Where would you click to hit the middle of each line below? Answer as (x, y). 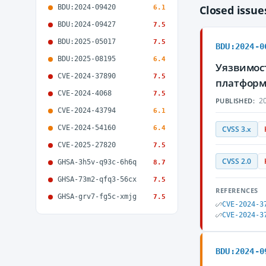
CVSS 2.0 (237, 161)
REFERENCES (237, 190)
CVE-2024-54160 (87, 128)
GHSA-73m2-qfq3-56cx (97, 179)
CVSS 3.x (237, 129)
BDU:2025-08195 (87, 59)
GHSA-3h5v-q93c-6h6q (97, 162)
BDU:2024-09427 (87, 24)
